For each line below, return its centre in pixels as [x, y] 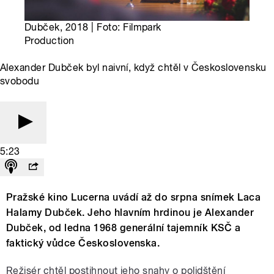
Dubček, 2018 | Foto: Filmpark [93, 27]
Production [50, 40]
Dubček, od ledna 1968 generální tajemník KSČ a [124, 228]
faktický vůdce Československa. [83, 243]
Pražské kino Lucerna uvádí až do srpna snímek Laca [134, 197]
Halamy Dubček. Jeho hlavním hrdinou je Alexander [130, 212]
